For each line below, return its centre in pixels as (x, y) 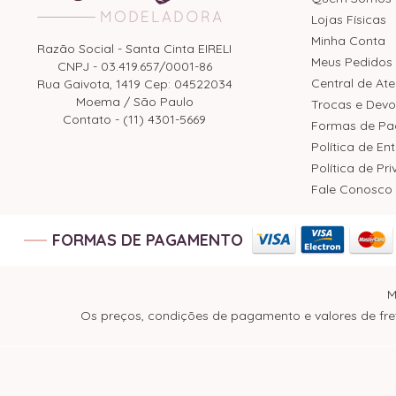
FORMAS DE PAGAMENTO (148, 240)
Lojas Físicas (349, 19)
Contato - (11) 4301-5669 (134, 119)
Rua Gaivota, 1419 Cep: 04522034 (134, 84)
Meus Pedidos (352, 62)
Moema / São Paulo (134, 102)
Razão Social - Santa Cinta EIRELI (134, 49)
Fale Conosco (352, 189)
